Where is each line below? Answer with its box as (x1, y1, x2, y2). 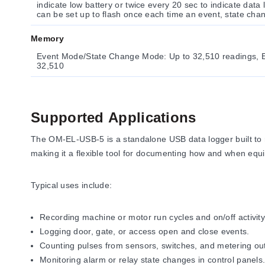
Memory (31, 34, 64, 43)
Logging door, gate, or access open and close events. (40, 227, 250, 236)
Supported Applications (31, 109, 196, 125)
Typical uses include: (31, 180, 112, 190)
